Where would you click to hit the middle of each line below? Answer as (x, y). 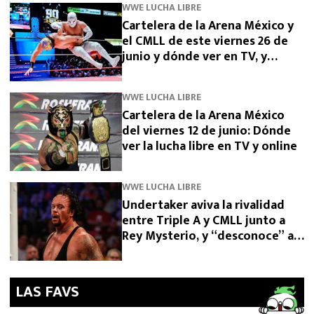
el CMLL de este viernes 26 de (205, 41)
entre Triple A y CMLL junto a (204, 220)
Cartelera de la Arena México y (208, 26)
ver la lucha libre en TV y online (210, 146)
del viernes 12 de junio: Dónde (206, 131)
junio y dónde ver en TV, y (194, 56)
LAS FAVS (47, 292)
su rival (142, 251)
